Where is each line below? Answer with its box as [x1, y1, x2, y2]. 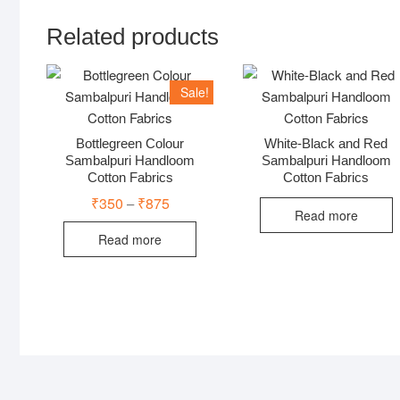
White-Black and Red [264, 136, 388, 152]
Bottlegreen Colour [76, 136, 185, 152]
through [168, 232, 212, 252]
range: [168, 205, 205, 225]
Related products [46, 22, 219, 50]
